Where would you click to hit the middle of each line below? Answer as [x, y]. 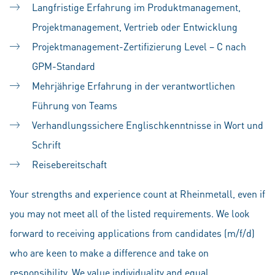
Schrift [46, 145]
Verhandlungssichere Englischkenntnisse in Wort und [148, 125]
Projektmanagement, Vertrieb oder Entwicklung [135, 27]
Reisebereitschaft [69, 164]
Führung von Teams [75, 105]
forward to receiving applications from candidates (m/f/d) [132, 233]
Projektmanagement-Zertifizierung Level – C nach [139, 46]
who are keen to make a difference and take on [109, 253]
